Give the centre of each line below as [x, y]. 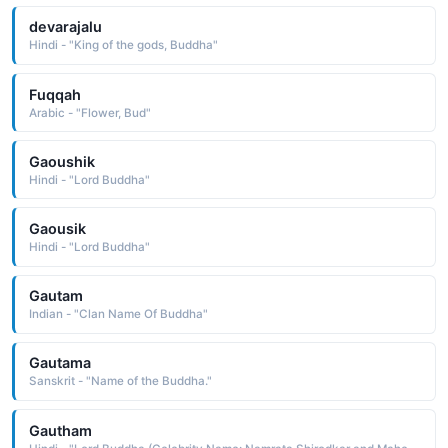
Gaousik [57, 229]
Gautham [60, 430]
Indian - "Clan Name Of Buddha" [118, 314]
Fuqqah [54, 94]
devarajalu [65, 27]
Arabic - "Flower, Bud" [89, 112]
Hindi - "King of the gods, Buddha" [123, 45]
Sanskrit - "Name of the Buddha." [120, 381]
